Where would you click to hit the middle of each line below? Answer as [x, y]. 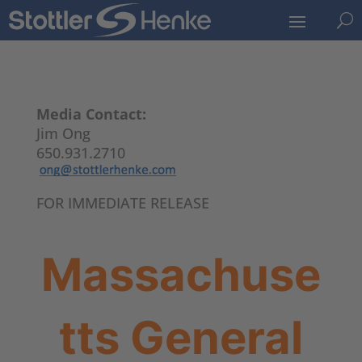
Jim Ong [63, 134]
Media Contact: [91, 114]
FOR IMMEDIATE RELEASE [122, 203]
